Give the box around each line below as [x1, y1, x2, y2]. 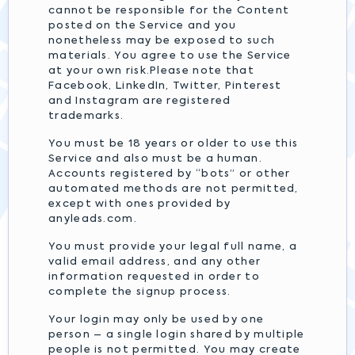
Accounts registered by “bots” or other [48, 169, 291, 179]
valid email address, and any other [48, 257, 261, 267]
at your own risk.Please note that [48, 66, 254, 76]
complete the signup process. [48, 287, 231, 297]
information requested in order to [48, 272, 260, 282]
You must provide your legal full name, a [48, 242, 297, 252]
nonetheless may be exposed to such [48, 36, 276, 46]
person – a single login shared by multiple [48, 330, 305, 340]
